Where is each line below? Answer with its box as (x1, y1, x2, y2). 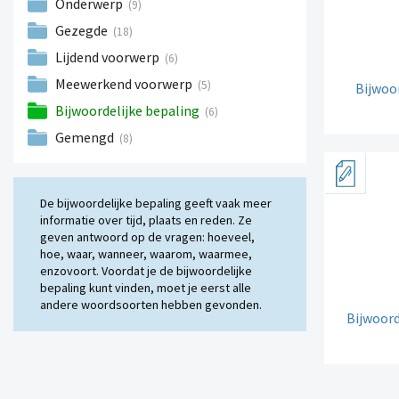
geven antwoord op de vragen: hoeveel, (40, 229, 255, 246)
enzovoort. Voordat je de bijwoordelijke (40, 263, 252, 280)
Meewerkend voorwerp (55, 75, 195, 94)
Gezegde (55, 21, 110, 40)
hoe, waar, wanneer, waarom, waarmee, (40, 246, 252, 263)
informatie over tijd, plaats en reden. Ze (40, 212, 252, 229)
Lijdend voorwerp (55, 48, 162, 67)
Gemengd (55, 128, 117, 147)
